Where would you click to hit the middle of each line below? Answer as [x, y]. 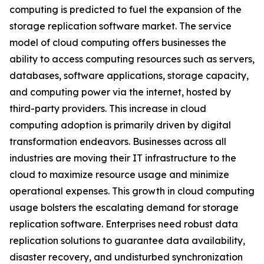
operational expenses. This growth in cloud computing [132, 191]
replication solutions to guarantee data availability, [127, 241]
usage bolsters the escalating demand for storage [124, 208]
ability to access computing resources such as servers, [132, 59]
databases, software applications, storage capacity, [129, 76]
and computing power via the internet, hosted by [120, 92]
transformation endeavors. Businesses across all [118, 142]
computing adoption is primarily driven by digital [120, 125]
